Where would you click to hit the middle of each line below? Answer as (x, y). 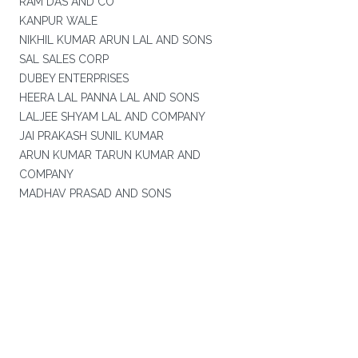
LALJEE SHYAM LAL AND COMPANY (112, 117)
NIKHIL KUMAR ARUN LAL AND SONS (115, 40)
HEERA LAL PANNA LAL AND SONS (109, 97)
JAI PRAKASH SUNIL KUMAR (91, 136)
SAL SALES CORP (64, 59)
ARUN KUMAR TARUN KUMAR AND (109, 155)
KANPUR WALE (58, 21)
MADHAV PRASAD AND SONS (95, 193)
